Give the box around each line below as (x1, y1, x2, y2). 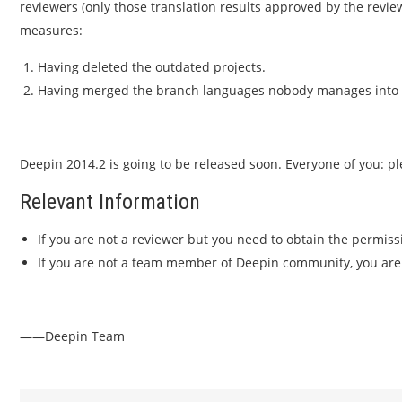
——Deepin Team (20, 328, 125, 345)
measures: (20, 22, 83, 39)
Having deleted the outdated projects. (38, 58, 266, 75)
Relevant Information (20, 189, 200, 214)
